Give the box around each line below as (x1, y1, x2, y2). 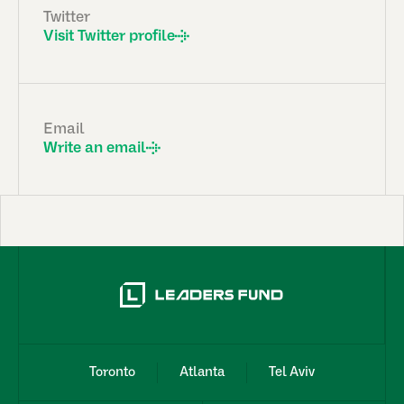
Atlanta (179, 364, 225, 381)
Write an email (43, 139, 146, 157)
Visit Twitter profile (43, 27, 175, 45)
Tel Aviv (269, 364, 315, 381)
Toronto (89, 364, 135, 381)
